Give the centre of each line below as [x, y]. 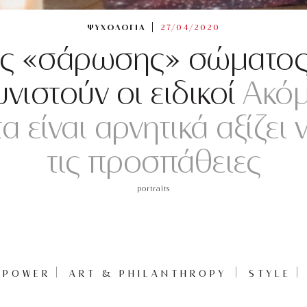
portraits [153, 188]
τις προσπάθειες [153, 162]
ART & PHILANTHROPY [148, 273]
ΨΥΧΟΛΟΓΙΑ [116, 27]
